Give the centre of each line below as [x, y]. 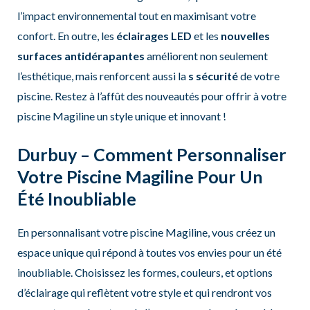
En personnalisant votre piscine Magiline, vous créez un [146, 232]
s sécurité [214, 75]
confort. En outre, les [66, 35]
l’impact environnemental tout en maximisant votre [136, 15]
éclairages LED [154, 35]
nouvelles [245, 35]
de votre [259, 75]
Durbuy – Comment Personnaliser [152, 155]
